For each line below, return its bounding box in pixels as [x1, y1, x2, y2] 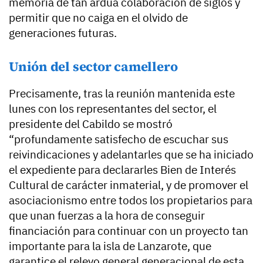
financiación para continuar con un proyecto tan [9, 223, 248, 238]
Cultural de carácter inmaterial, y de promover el [9, 177, 248, 192]
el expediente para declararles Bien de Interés [9, 162, 236, 177]
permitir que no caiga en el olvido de [9, 10, 188, 25]
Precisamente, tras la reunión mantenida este [9, 86, 235, 100]
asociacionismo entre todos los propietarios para [9, 193, 252, 207]
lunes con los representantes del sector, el [9, 101, 217, 116]
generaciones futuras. [9, 25, 119, 40]
